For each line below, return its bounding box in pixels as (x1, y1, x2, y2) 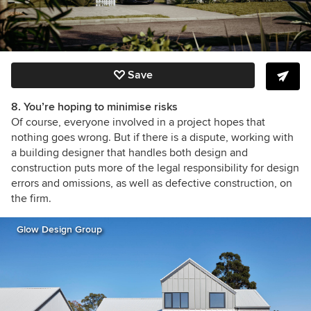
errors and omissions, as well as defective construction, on (11, 176, 292, 191)
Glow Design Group (17, 224, 102, 236)
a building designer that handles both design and (11, 146, 248, 160)
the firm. (11, 192, 51, 206)
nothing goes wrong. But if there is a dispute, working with (11, 131, 294, 145)
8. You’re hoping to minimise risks (11, 100, 178, 115)
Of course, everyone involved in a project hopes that (11, 115, 265, 130)
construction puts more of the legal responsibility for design (11, 161, 299, 176)
